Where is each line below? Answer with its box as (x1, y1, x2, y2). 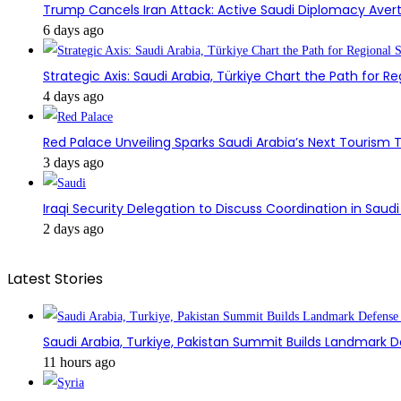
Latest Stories (7, 268, 103, 289)
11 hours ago (43, 354, 115, 370)
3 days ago (43, 154, 104, 170)
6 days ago (43, 21, 104, 38)
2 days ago (43, 220, 104, 236)
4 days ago (43, 88, 104, 104)
